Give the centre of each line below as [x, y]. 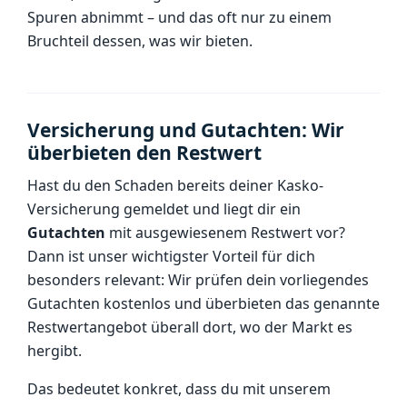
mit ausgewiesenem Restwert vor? [225, 233]
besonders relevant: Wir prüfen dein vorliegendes [198, 280]
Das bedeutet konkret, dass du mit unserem [179, 389]
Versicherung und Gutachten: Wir [186, 130]
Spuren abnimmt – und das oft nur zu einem [179, 17]
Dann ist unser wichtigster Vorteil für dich [171, 256]
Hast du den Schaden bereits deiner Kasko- [175, 185]
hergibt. [55, 351]
